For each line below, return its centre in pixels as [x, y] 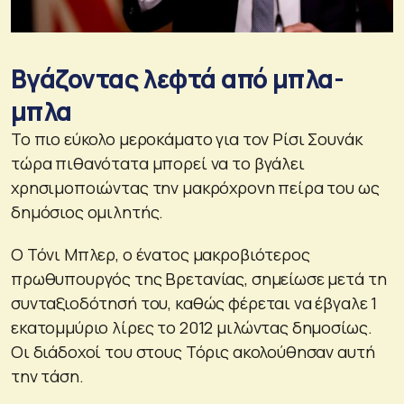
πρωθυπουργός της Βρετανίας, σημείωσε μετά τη [199, 278]
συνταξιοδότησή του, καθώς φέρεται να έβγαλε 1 [194, 303]
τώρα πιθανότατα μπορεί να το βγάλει [158, 163]
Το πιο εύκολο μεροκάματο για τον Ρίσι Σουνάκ [187, 138]
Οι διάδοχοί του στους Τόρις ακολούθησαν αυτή [193, 351]
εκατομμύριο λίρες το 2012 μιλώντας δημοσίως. [192, 327]
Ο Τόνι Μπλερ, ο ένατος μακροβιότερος [161, 254]
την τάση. [47, 376]
